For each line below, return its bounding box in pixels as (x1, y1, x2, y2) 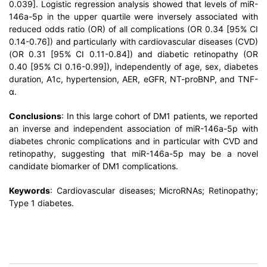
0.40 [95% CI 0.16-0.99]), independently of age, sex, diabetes (9, 61, 258, 72)
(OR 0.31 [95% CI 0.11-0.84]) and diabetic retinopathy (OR (9, 49, 258, 59)
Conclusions (9, 111, 61, 121)
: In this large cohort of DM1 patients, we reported (61, 111, 258, 121)
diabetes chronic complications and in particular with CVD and (9, 136, 258, 146)
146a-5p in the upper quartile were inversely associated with (9, 11, 258, 21)
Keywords (9, 185, 50, 195)
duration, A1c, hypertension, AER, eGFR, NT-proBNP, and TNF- (9, 74, 258, 84)
